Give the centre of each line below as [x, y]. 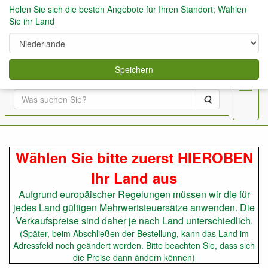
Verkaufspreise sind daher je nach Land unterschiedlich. [134, 220]
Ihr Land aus [134, 178]
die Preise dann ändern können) [134, 257]
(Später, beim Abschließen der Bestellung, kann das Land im [134, 233]
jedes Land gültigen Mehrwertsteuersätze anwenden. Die [134, 207]
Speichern [134, 69]
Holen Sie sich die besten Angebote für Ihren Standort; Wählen [128, 9]
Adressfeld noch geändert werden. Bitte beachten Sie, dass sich [134, 245]
